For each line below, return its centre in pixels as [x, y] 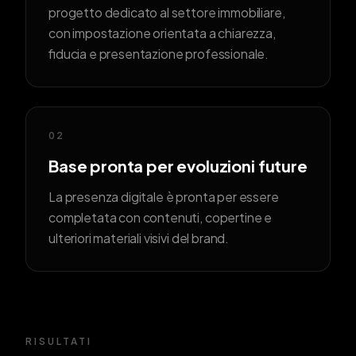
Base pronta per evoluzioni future [178, 166]
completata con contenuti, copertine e [161, 218]
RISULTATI [59, 342]
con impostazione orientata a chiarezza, [162, 33]
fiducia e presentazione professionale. [159, 54]
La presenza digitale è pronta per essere [164, 197]
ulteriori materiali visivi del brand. [139, 238]
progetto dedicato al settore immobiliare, [167, 13]
